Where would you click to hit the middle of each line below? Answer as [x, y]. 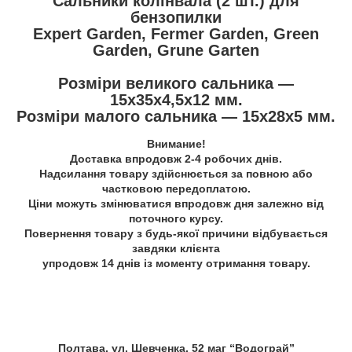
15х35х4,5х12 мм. [176, 99]
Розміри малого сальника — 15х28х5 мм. [176, 116]
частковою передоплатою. [176, 189]
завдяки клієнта [176, 249]
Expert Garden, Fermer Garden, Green [176, 33]
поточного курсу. [176, 219]
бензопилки [176, 17]
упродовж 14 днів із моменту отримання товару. [176, 264]
